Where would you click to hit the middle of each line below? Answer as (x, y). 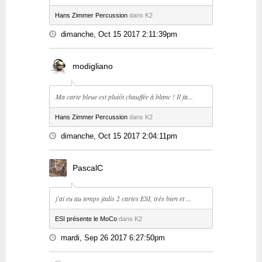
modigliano (93, 66)
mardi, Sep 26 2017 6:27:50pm (113, 238)
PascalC (88, 168)
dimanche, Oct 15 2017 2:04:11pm (119, 136)
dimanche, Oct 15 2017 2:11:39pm (119, 35)
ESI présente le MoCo (86, 219)
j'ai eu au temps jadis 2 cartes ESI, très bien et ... (123, 198)
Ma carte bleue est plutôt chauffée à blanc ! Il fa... (124, 96)
